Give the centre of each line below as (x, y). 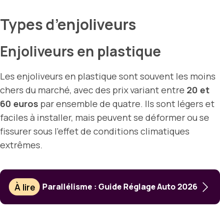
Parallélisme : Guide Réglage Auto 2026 (120, 187)
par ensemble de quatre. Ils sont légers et (126, 104)
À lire (25, 187)
